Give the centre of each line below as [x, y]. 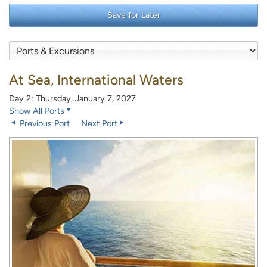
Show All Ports [37, 111]
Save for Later [133, 15]
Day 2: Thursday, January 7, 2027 [72, 99]
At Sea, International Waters [96, 80]
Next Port [99, 124]
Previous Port [44, 124]
